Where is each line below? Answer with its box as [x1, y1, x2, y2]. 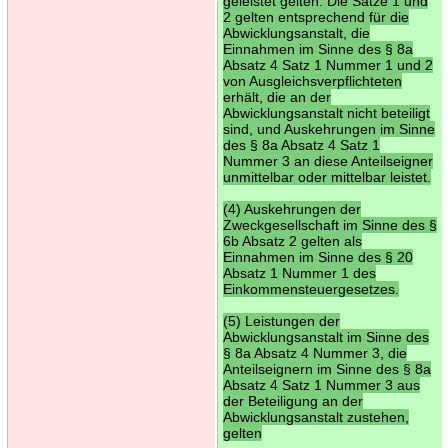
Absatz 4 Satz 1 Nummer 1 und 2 [222, 56, 433, 73]
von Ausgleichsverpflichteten [222, 72, 402, 89]
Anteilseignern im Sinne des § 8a [222, 360, 431, 377]
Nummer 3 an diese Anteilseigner [222, 152, 433, 169]
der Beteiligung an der [222, 392, 363, 409]
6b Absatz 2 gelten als [222, 232, 362, 249]
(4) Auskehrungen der [222, 200, 361, 217]
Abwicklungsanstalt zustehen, [222, 408, 409, 425]
